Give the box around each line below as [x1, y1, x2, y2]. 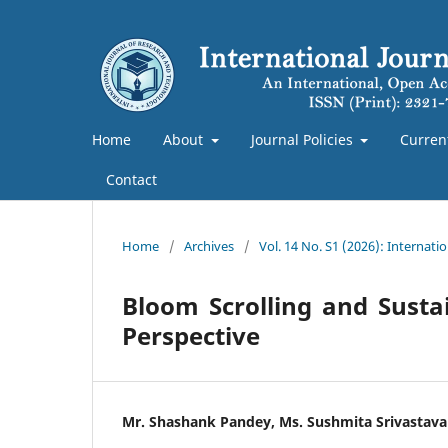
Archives [184, 236, 234, 255]
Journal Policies [250, 129, 357, 149]
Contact [106, 169, 157, 189]
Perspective [122, 318, 260, 352]
